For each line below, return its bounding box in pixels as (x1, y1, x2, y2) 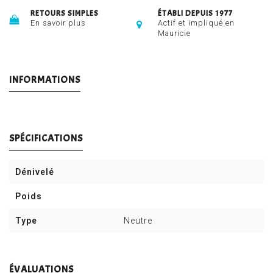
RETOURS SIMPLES (30, 9, 99, 19)
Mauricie (158, 29, 191, 38)
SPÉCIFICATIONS (9, 132, 83, 145)
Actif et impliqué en (158, 18, 235, 28)
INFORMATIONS (9, 74, 80, 87)
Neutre (124, 216, 153, 226)
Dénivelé (15, 167, 54, 177)
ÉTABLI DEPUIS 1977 (158, 9, 233, 19)
